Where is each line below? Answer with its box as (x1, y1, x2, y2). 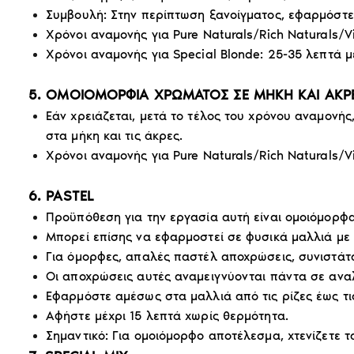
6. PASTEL (28, 186, 94, 205)
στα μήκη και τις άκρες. (46, 127, 183, 143)
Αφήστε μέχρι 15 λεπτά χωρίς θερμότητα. (46, 307, 288, 323)
